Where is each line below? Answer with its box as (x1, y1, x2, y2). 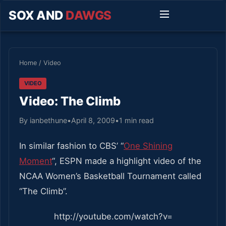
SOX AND (9, 8, 66, 23)
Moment (19, 155, 52, 166)
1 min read (119, 116, 154, 125)
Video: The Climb (19, 93, 121, 108)
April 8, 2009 (71, 116, 115, 125)
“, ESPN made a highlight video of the (52, 155, 201, 166)
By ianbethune (19, 116, 67, 125)
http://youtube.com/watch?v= (53, 211, 173, 221)
